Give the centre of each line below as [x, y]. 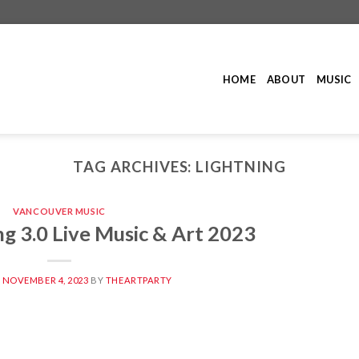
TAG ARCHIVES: [135, 167]
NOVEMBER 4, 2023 [45, 280]
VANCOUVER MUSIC [59, 212]
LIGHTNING [241, 167]
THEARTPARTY [139, 280]
